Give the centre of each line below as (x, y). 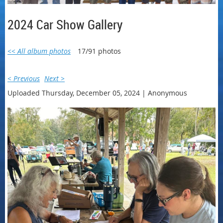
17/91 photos (99, 51)
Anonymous (167, 93)
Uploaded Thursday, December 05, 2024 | (77, 93)
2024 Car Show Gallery (65, 24)
